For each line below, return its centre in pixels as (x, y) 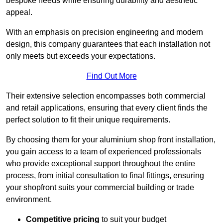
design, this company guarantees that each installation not (108, 44)
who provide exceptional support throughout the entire (101, 164)
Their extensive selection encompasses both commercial (106, 96)
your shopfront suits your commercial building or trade (100, 188)
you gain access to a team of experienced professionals (104, 152)
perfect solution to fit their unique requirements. (88, 120)
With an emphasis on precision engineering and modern (105, 32)
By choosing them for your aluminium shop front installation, (111, 140)
